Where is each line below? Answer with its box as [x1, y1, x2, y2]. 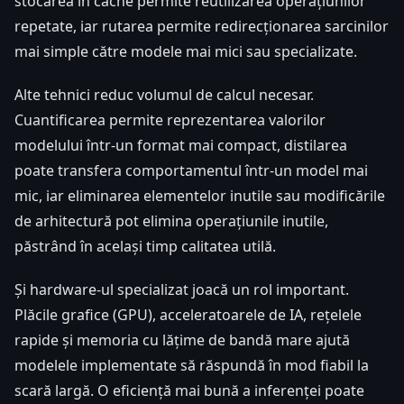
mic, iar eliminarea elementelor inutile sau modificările [14, 185, 385, 206]
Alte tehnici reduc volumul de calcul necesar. [14, 84, 314, 105]
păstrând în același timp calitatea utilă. [14, 235, 276, 256]
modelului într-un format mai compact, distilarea [14, 134, 347, 155]
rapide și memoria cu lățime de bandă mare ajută [14, 329, 350, 350]
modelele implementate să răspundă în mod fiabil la [14, 354, 369, 375]
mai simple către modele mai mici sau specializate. [14, 41, 357, 61]
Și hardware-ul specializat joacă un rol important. [14, 279, 349, 299]
